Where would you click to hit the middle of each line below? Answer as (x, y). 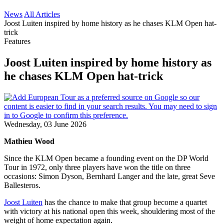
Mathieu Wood (29, 141)
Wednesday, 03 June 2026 (45, 124)
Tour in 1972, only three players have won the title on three (97, 167)
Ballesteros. (22, 185)
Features (17, 41)
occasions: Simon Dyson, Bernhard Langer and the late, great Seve (109, 176)
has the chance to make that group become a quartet (125, 202)
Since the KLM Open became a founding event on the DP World (106, 158)
